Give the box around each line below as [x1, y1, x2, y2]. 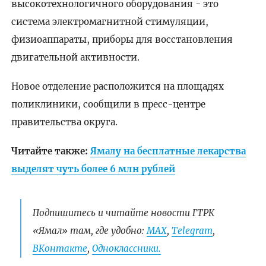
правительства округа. [11, 116, 118, 128]
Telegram [171, 225, 213, 237]
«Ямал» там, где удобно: [32, 225, 147, 237]
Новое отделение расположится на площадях [11, 80, 224, 92]
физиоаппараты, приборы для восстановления [11, 33, 233, 45]
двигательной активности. [11, 51, 140, 63]
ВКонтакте [32, 243, 87, 255]
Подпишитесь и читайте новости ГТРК [32, 207, 214, 219]
